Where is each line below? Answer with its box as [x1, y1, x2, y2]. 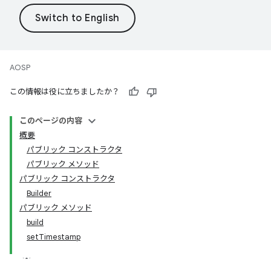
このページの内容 [19, 116, 82, 126]
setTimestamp [27, 232, 80, 242]
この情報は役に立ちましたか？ [10, 87, 120, 97]
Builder [27, 188, 51, 198]
